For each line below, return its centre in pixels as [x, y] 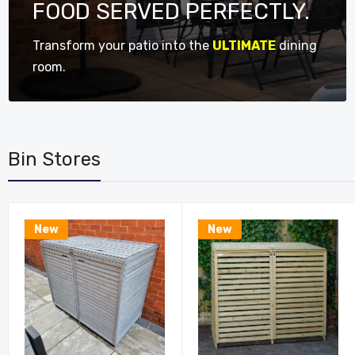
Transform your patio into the [122, 46]
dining [296, 46]
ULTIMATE [244, 46]
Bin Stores [54, 159]
